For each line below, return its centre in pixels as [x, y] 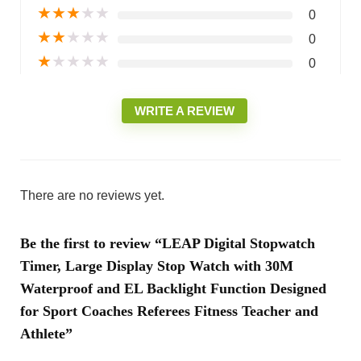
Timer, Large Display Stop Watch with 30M [156, 266]
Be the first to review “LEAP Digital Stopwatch [167, 243]
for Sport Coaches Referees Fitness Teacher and [169, 311]
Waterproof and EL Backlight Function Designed [173, 288]
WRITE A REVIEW [185, 110]
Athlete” [46, 333]
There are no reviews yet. [92, 195]
